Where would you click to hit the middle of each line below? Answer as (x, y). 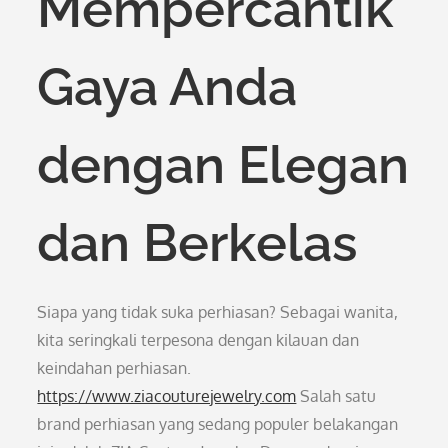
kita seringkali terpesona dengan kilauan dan (198, 340)
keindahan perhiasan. (114, 368)
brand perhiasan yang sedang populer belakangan (218, 424)
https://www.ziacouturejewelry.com (167, 396)
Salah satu (336, 396)
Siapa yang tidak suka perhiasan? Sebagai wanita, (218, 312)
